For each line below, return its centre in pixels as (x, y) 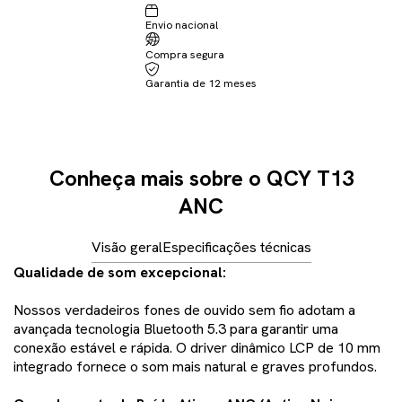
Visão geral (127, 248)
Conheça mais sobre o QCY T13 (201, 179)
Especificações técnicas (236, 248)
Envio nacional (182, 26)
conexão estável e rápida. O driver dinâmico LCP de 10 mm (197, 348)
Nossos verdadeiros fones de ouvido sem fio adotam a (184, 310)
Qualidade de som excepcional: (120, 273)
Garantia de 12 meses (201, 84)
